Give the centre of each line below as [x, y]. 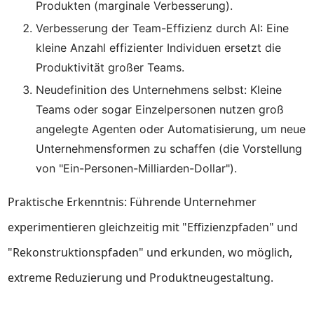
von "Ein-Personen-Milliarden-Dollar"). [137, 168]
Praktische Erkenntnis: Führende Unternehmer [132, 202]
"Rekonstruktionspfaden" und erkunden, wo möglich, [150, 252]
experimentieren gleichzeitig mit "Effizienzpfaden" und [153, 227]
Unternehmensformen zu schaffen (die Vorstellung [169, 149]
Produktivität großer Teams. [110, 67]
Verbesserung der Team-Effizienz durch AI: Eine [163, 28]
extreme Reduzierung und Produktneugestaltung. [141, 278]
